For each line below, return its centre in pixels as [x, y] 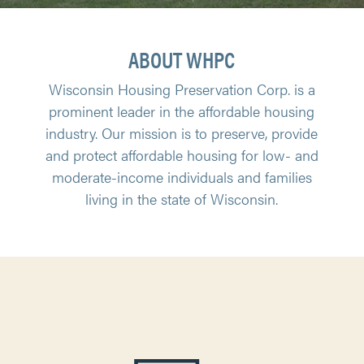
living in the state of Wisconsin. [182, 199]
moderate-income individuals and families [182, 177]
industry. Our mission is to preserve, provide [182, 133]
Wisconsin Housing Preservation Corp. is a [182, 89]
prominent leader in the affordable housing [182, 111]
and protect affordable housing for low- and [182, 155]
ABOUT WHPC [182, 58]
